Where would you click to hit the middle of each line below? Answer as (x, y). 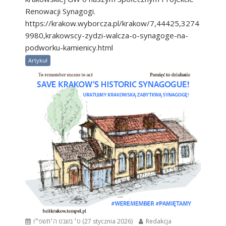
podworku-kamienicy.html (69, 48)
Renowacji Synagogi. (61, 11)
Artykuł (38, 61)
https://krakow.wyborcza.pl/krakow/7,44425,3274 (112, 23)
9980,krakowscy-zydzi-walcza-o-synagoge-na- (107, 36)
